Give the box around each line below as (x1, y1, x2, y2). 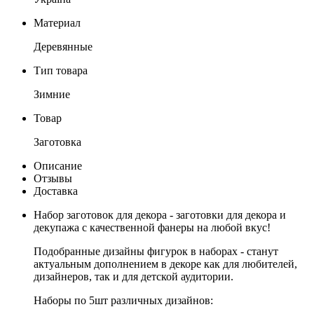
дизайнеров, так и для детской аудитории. (34, 270, 233, 282)
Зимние (34, 88, 70, 100)
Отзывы (34, 172, 72, 184)
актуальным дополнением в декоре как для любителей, (34, 257, 297, 270)
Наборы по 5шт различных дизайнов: (34, 294, 213, 306)
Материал (34, 16, 81, 29)
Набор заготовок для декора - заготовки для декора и (34, 208, 286, 221)
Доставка (34, 184, 78, 197)
